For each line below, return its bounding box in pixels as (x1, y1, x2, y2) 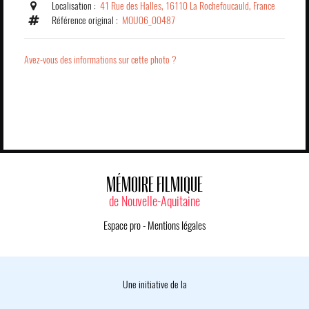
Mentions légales (148, 218, 206, 232)
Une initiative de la (122, 277, 187, 291)
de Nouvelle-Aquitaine (109, 192, 200, 210)
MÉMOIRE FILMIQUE (106, 172, 203, 195)
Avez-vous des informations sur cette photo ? (24, 52, 177, 66)
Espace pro (103, 218, 141, 232)
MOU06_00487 (122, 13, 175, 27)
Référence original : (52, 13, 122, 27)
